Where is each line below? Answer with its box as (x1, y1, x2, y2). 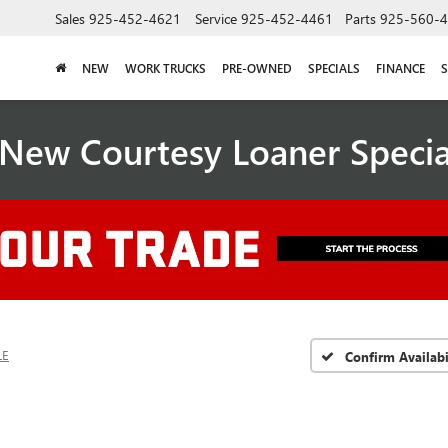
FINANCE (376, 59, 425, 76)
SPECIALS (308, 59, 360, 76)
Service (195, 8, 237, 28)
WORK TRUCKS (125, 59, 206, 76)
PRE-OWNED (222, 59, 292, 76)
